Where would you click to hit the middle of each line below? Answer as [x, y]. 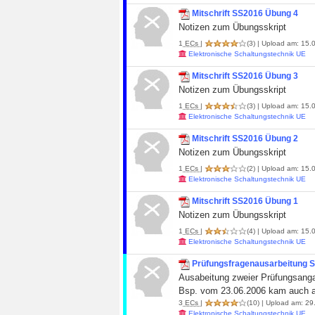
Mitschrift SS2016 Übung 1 [245, 201]
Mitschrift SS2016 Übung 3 [245, 76]
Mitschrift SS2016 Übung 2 [245, 139]
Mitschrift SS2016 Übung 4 [245, 13]
